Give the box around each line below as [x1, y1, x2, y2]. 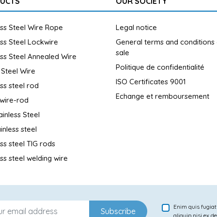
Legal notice [116, 23, 157, 32]
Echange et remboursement [116, 92, 209, 101]
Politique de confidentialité [116, 62, 204, 72]
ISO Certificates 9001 [116, 77, 186, 86]
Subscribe [101, 206, 136, 216]
